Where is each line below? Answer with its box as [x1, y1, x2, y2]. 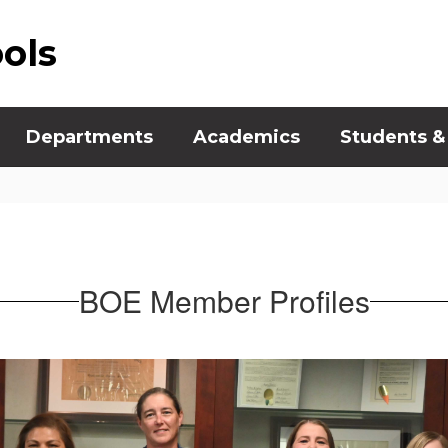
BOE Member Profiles [78, 279, 370, 322]
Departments [26, 126, 153, 148]
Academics [193, 126, 300, 148]
